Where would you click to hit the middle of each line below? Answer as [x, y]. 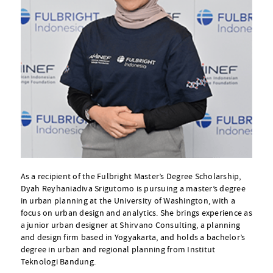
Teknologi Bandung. [58, 261]
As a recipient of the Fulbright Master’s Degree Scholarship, [131, 176]
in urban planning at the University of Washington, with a [128, 200]
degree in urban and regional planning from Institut [118, 249]
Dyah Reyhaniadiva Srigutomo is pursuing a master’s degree [133, 188]
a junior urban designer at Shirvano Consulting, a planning [130, 225]
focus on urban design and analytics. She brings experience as [136, 212]
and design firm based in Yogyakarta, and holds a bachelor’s [133, 237]
